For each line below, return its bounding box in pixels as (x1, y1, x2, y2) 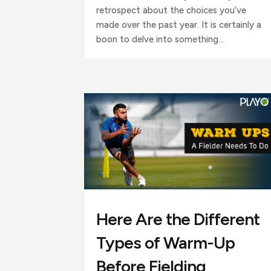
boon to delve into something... (96, 33, 224, 45)
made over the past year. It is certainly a (96, 19, 261, 30)
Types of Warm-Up (96, 232, 235, 253)
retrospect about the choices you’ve (96, 4, 246, 16)
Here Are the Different (96, 208, 260, 229)
